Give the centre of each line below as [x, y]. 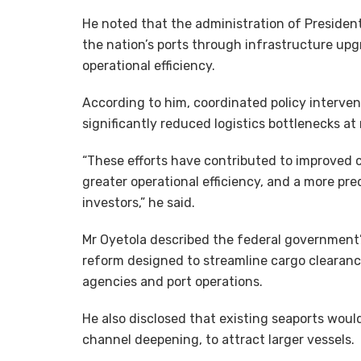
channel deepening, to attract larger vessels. [218, 340]
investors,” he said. [139, 203]
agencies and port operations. [172, 282]
